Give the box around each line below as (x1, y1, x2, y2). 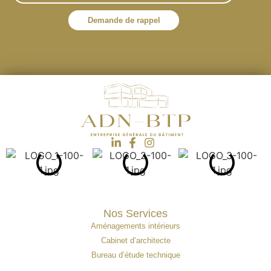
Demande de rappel (87, 15, 160, 25)
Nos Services (103, 207, 168, 220)
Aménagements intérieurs (91, 221, 180, 230)
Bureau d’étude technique (91, 250, 180, 260)
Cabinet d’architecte (100, 235, 171, 245)
